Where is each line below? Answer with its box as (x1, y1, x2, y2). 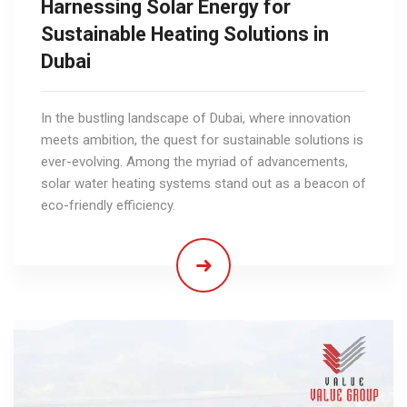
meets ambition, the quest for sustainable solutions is (41, 131, 363, 148)
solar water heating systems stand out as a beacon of (41, 174, 366, 192)
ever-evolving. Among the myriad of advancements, (41, 153, 348, 170)
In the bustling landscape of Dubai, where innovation (41, 109, 351, 126)
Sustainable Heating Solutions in (41, 22, 329, 45)
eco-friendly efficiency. (41, 196, 175, 213)
